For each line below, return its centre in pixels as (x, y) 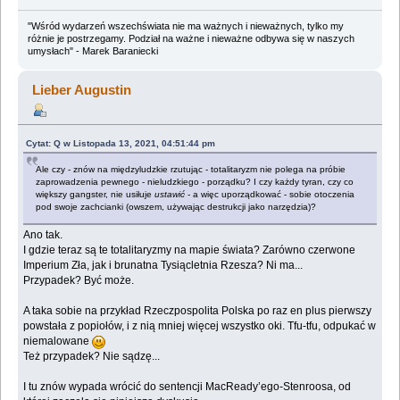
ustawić (170, 195)
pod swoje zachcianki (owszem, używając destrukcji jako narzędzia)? (176, 207)
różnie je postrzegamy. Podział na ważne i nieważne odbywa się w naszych (191, 39)
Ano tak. (43, 235)
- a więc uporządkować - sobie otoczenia (270, 195)
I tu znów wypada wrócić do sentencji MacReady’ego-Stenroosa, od (187, 387)
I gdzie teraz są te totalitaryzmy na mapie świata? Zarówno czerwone (190, 250)
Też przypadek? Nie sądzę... (92, 357)
